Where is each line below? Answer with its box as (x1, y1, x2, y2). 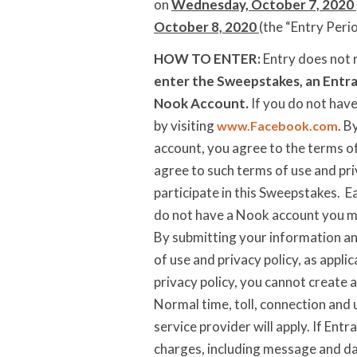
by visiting (154, 117, 217, 134)
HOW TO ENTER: (154, 50, 261, 67)
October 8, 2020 (154, 18, 259, 35)
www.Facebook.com (217, 118, 338, 133)
